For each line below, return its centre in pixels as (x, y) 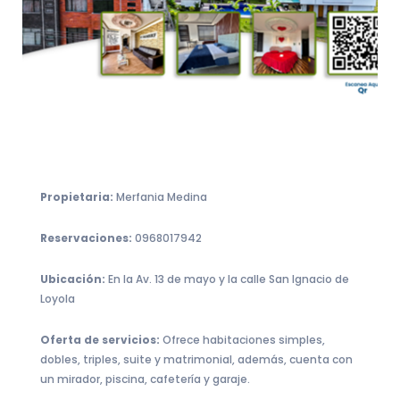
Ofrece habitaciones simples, (244, 340)
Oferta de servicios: (101, 340)
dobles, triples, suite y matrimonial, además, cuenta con (196, 360)
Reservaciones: (87, 238)
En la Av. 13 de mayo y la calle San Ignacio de (229, 279)
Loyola (58, 299)
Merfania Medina (162, 197)
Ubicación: (74, 279)
